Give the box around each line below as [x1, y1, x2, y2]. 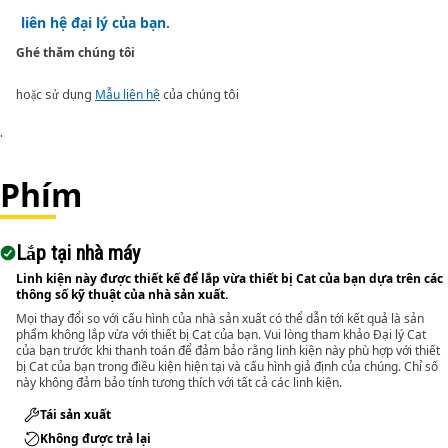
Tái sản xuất [40, 406, 111, 423]
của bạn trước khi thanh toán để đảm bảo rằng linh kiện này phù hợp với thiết [16, 342, 440, 359]
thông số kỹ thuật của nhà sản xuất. [16, 286, 228, 303]
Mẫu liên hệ [95, 86, 160, 103]
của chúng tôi [160, 86, 239, 103]
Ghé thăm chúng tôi [16, 44, 135, 61]
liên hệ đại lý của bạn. [21, 13, 170, 32]
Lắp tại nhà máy [16, 241, 140, 265]
